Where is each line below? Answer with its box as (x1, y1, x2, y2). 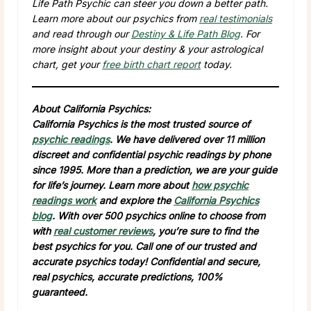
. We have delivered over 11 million (110, 133, 264, 145)
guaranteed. (32, 285, 87, 298)
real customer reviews (53, 224, 153, 237)
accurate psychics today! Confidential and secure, (32, 255, 260, 267)
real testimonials (199, 12, 272, 24)
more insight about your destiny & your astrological (32, 42, 262, 55)
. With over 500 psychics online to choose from (52, 209, 265, 221)
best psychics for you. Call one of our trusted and (32, 239, 256, 252)
